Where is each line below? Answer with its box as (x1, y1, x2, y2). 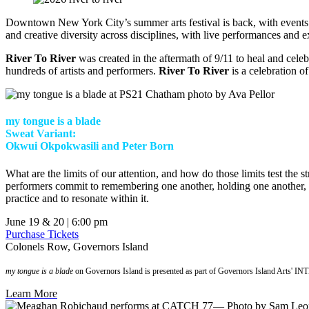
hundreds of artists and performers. (6, 65, 159, 77)
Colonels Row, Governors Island (6, 240, 148, 252)
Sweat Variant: (6, 128, 76, 140)
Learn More (6, 287, 57, 299)
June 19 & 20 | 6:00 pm (6, 215, 108, 228)
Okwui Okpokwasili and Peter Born (6, 140, 174, 152)
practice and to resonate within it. (6, 192, 149, 204)
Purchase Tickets (6, 228, 79, 240)
